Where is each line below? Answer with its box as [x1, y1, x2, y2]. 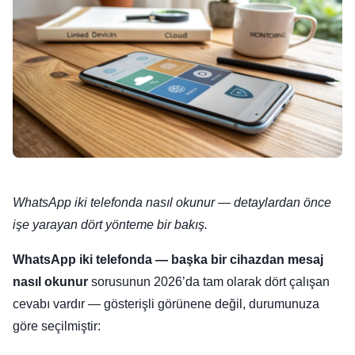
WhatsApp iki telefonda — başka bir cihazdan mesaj [13, 253, 323, 267]
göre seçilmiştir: [13, 319, 101, 334]
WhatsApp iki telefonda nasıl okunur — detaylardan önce [13, 196, 331, 210]
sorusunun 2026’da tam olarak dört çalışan [88, 275, 330, 289]
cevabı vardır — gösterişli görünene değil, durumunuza [13, 297, 319, 311]
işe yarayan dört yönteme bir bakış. [13, 218, 208, 232]
